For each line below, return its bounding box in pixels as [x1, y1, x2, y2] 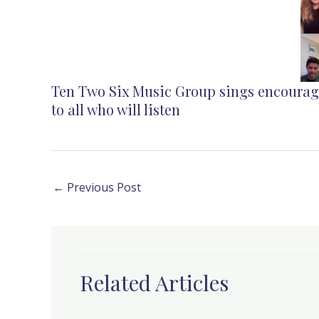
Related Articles [80, 268, 229, 298]
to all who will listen [51, 100, 180, 120]
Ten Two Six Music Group [51, 81, 219, 101]
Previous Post [64, 179, 141, 196]
